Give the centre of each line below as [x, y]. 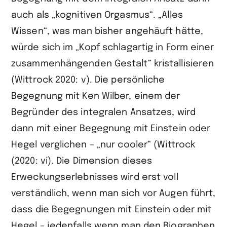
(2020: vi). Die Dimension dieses [82, 161]
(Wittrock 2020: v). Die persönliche [88, 80]
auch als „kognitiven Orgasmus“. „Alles [97, 15]
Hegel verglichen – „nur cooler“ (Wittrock [103, 145]
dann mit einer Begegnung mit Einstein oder [111, 129]
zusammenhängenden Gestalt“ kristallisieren [113, 64]
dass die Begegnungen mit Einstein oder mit [111, 210]
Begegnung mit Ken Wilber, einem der [96, 97]
